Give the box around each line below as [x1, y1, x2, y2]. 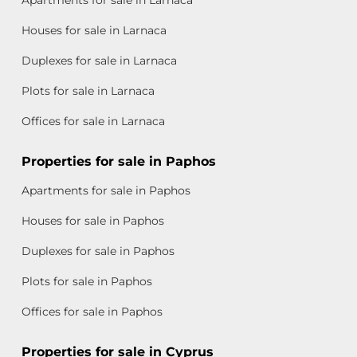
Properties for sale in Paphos [22, 154, 216, 170]
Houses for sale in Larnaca [22, 23, 167, 38]
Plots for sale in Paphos [22, 274, 152, 289]
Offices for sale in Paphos [22, 304, 163, 320]
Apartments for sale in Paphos [22, 183, 190, 198]
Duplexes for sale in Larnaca [22, 53, 177, 69]
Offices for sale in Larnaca [22, 114, 165, 129]
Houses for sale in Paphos [22, 214, 164, 229]
